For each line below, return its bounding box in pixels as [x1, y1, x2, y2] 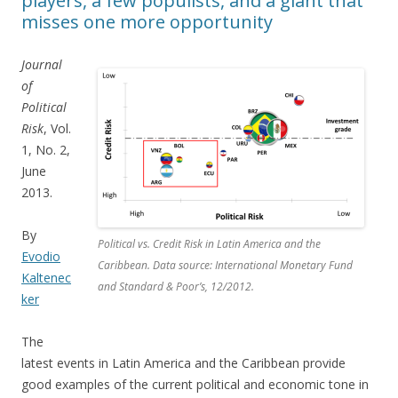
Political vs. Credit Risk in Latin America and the [98, 236, 321, 252]
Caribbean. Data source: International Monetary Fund [98, 258, 353, 274]
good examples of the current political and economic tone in [21, 376, 369, 394]
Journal [21, 56, 62, 74]
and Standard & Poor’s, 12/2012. [98, 279, 254, 295]
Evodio [21, 248, 60, 266]
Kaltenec [21, 269, 71, 287]
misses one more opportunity [21, 10, 273, 35]
